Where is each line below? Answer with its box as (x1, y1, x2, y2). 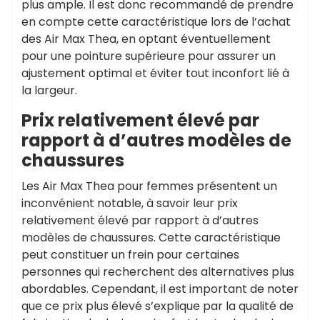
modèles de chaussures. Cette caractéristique (21, 229, 281, 246)
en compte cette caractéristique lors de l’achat (21, 14, 291, 30)
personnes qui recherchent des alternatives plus (21, 264, 294, 280)
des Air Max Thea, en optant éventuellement (21, 31, 271, 47)
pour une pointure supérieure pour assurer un (21, 48, 276, 64)
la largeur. (21, 82, 77, 99)
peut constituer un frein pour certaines (21, 246, 239, 263)
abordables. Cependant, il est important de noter (21, 281, 299, 297)
